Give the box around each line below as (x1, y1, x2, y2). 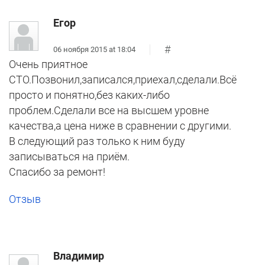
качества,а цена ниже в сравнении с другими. (9, 119, 231, 132)
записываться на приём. (9, 150, 130, 163)
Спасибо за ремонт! (9, 166, 105, 179)
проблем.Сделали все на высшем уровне (9, 104, 209, 117)
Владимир (53, 250, 104, 263)
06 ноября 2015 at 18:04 (53, 44, 135, 54)
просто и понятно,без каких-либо (9, 89, 170, 102)
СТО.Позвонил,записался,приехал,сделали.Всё (9, 73, 237, 86)
